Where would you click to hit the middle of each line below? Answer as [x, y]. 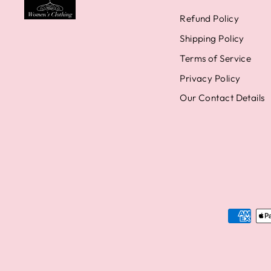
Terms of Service [216, 58]
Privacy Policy [210, 78]
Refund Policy [210, 19]
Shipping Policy [212, 38]
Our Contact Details [222, 98]
